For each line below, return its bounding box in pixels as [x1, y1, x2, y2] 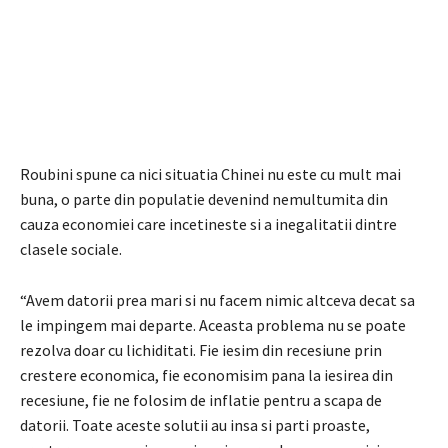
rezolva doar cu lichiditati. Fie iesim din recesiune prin [20, 339, 382, 360]
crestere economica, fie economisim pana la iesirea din [20, 364, 393, 385]
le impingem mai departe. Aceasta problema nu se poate [20, 314, 406, 335]
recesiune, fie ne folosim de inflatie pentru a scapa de [20, 389, 382, 410]
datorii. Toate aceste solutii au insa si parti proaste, [20, 414, 370, 435]
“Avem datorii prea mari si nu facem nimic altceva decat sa [20, 289, 415, 310]
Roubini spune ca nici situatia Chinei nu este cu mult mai [20, 163, 401, 184]
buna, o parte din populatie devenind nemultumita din [20, 188, 388, 209]
